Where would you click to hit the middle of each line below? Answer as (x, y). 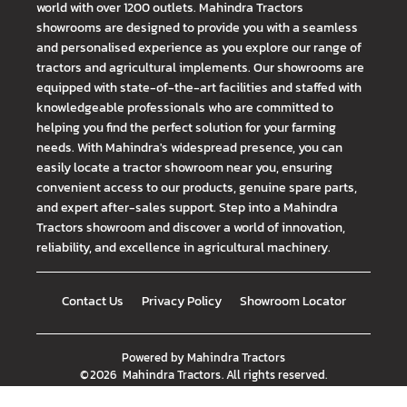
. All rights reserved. (275, 375)
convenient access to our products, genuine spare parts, (197, 188)
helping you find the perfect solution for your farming (186, 128)
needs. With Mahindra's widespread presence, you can (189, 148)
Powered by (153, 358)
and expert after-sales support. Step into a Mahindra (187, 208)
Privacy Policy (181, 301)
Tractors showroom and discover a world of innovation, (191, 228)
